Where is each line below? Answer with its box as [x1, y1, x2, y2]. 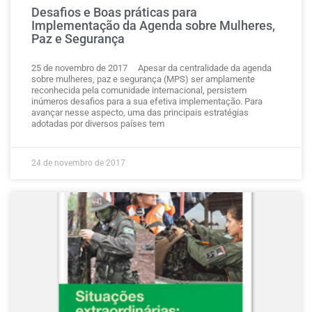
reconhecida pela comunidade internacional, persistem [31, 85, 247, 95]
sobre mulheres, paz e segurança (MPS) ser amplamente [31, 74, 255, 84]
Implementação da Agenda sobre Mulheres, [31, 18, 275, 33]
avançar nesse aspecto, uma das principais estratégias [31, 107, 249, 118]
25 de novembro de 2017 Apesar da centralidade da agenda [31, 63, 272, 73]
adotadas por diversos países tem [31, 118, 164, 129]
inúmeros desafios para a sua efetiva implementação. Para [31, 96, 263, 107]
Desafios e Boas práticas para [31, 5, 197, 19]
